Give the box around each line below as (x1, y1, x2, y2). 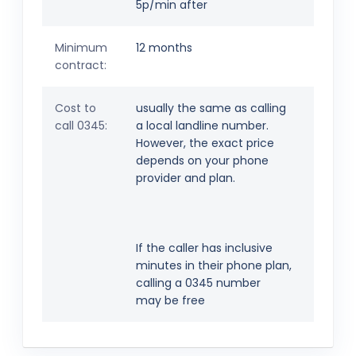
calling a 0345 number (136, 275, 261, 292)
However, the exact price (136, 135, 274, 152)
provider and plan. (136, 170, 235, 187)
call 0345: (55, 118, 107, 134)
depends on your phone (136, 153, 269, 169)
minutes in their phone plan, (136, 257, 292, 274)
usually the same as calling (136, 100, 286, 117)
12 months (136, 40, 192, 56)
